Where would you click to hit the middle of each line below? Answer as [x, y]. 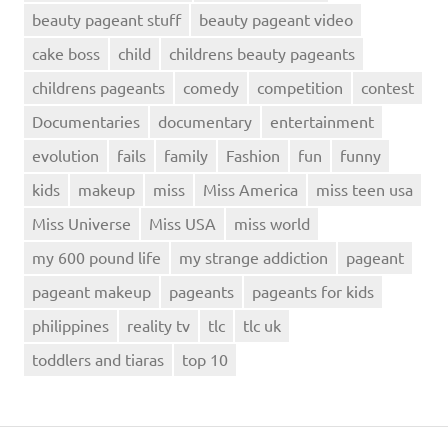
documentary [205, 121]
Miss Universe [81, 223]
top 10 [205, 359]
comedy [211, 87]
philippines [70, 325]
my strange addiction [253, 257]
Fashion [253, 155]
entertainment [322, 121]
